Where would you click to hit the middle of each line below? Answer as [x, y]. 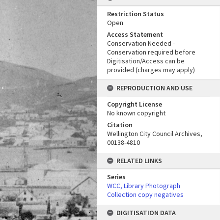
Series [116, 177]
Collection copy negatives [145, 194]
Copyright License [135, 104]
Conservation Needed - [141, 43]
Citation [120, 125]
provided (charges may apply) [151, 70]
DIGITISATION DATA [146, 213]
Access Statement [135, 34]
